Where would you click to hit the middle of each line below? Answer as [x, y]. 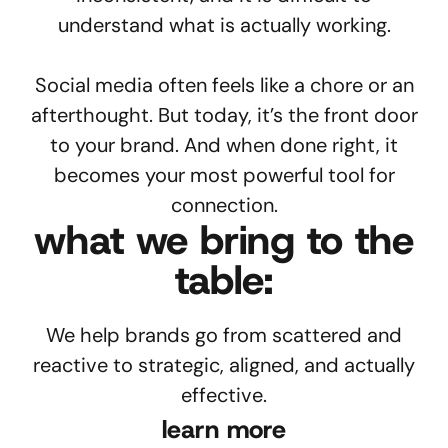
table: [224, 279]
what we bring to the [224, 239]
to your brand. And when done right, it [224, 144]
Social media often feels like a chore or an [224, 84]
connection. [224, 204]
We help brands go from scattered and [224, 334]
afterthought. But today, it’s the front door [224, 114]
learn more [224, 429]
